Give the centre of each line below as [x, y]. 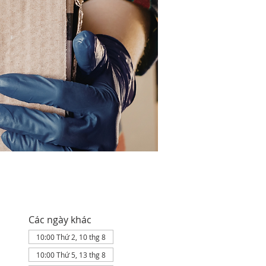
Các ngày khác [60, 220]
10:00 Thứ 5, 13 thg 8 [71, 255]
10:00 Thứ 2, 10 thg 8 [71, 237]
